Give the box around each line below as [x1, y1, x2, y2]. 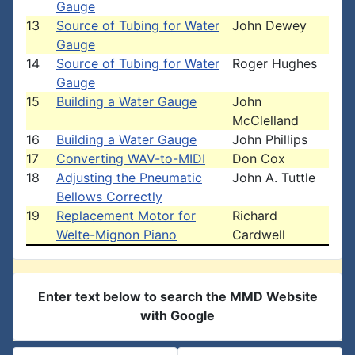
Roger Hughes [232, 55, 317, 71]
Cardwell [232, 227, 285, 242]
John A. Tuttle [232, 170, 315, 185]
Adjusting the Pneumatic [56, 170, 202, 185]
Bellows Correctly [56, 189, 162, 204]
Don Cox [232, 151, 285, 166]
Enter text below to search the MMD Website [37, 288, 318, 304]
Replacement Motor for [56, 208, 196, 223]
